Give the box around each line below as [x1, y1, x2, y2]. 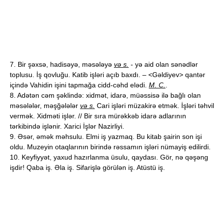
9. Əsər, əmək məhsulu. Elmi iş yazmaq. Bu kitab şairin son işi [10, 133, 202, 140]
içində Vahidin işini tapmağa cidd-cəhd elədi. [10, 81, 149, 89]
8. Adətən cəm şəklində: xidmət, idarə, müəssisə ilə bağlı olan [10, 91, 201, 99]
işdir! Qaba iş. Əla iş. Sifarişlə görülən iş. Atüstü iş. [10, 164, 165, 171]
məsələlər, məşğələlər [10, 102, 80, 110]
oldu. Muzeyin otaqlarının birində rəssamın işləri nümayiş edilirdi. [10, 143, 211, 151]
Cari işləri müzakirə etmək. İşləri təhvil [95, 102, 214, 110]
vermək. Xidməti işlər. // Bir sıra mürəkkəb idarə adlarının [10, 112, 186, 120]
